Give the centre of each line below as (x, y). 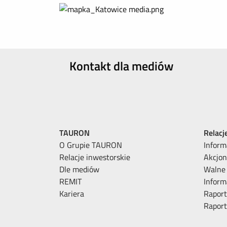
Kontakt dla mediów (121, 66)
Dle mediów (79, 169)
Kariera (72, 194)
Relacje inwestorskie (95, 157)
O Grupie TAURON (91, 145)
